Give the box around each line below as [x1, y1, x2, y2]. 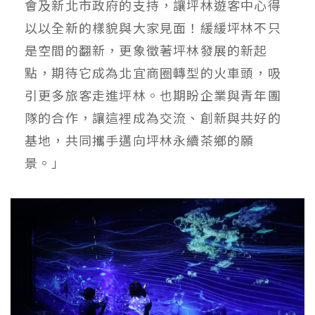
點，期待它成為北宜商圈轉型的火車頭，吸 [25, 63, 281, 82]
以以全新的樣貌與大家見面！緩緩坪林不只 [25, 18, 281, 37]
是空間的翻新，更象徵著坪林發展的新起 [25, 40, 268, 59]
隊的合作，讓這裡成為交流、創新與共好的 [25, 108, 281, 127]
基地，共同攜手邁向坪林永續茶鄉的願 [25, 130, 255, 149]
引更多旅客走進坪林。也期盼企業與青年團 [25, 85, 281, 104]
